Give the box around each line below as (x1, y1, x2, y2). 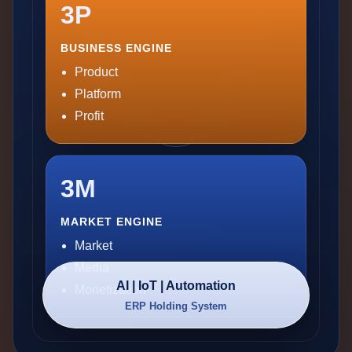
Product (75, 65, 118, 79)
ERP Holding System (125, 300, 227, 312)
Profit (75, 109, 104, 123)
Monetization (75, 283, 146, 296)
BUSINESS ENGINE (60, 42, 172, 54)
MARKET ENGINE (60, 215, 163, 228)
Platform (75, 87, 121, 101)
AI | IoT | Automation (116, 279, 236, 292)
